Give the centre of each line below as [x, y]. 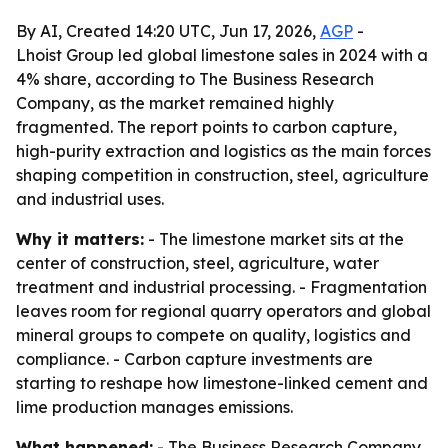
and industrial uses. [90, 199]
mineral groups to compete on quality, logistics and [213, 335]
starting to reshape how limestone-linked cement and [222, 383]
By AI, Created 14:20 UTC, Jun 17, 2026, [168, 31]
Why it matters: [80, 239]
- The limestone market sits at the [274, 239]
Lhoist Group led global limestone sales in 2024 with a [222, 55]
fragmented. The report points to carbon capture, [206, 127]
